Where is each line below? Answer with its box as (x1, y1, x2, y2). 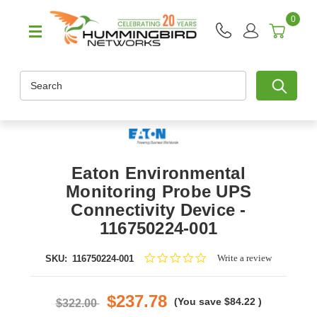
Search (20, 72, 52, 84)
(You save (173, 296, 221, 308)
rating (206, 276, 230, 287)
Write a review (217, 253, 272, 264)
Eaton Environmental (71, 163, 246, 183)
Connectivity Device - (71, 200, 246, 220)
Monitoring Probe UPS (66, 182, 251, 202)
